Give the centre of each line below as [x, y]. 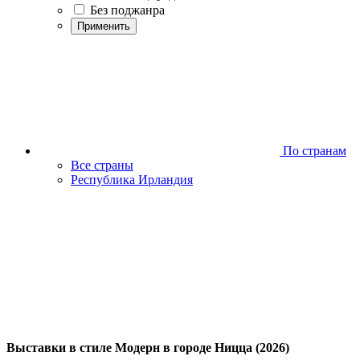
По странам [313, 151]
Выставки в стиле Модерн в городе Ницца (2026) [148, 348]
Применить [104, 26]
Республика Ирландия [132, 180]
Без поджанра [127, 10]
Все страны [102, 165]
